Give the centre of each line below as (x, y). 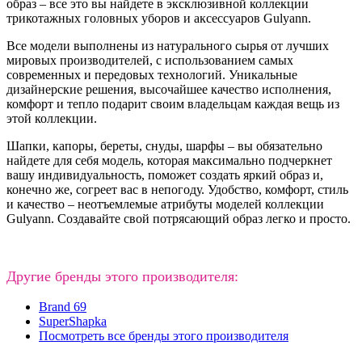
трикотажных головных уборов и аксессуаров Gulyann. (159, 18)
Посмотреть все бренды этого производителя (164, 335)
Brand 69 (63, 306)
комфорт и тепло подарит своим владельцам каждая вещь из (173, 103)
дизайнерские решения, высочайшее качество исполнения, (169, 89)
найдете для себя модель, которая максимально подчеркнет (169, 160)
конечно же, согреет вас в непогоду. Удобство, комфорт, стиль (177, 189)
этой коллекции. (52, 118)
